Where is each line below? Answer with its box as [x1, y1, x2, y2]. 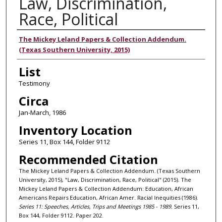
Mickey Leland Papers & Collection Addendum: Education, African [18, 184, 193, 192]
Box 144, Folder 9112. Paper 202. [18, 211, 104, 219]
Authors [16, 31, 61, 48]
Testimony [18, 78, 50, 88]
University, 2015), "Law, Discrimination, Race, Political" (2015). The [18, 175, 191, 183]
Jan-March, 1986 [18, 108, 66, 117]
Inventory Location [18, 121, 132, 138]
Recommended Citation [18, 151, 158, 167]
